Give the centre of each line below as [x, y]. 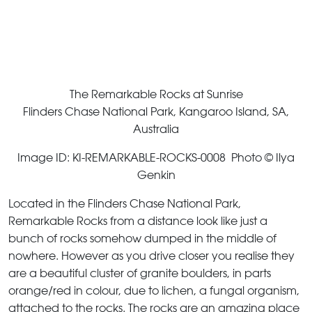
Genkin [156, 175]
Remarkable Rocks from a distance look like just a [138, 221]
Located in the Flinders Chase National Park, [125, 203]
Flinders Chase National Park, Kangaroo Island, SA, [156, 111]
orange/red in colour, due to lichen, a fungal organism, [154, 290]
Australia [156, 129]
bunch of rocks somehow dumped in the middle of [142, 238]
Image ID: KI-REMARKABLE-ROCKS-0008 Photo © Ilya [156, 157]
